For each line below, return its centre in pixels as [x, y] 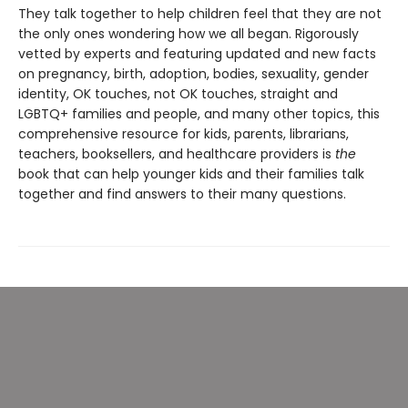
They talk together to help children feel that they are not [200, 14]
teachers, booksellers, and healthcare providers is [177, 154]
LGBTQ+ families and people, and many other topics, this [199, 114]
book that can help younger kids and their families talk [191, 174]
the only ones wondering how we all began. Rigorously [189, 34]
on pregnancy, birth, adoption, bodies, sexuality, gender [194, 74]
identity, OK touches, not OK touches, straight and [178, 94]
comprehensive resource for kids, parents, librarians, [184, 134]
